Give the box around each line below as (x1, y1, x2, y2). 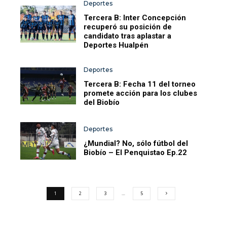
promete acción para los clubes (84, 89, 198, 98)
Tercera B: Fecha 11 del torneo (84, 80, 196, 89)
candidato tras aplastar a (84, 31, 172, 41)
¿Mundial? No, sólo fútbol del (84, 139, 188, 148)
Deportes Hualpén (84, 41, 149, 50)
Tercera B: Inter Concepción (84, 13, 186, 23)
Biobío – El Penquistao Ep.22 (84, 148, 187, 158)
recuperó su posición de (84, 22, 172, 32)
